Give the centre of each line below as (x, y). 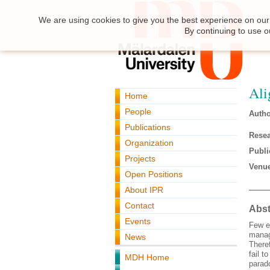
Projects (140, 159)
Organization (149, 143)
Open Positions (154, 174)
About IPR (144, 190)
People (138, 111)
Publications (148, 127)
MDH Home (147, 257)
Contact (140, 206)
